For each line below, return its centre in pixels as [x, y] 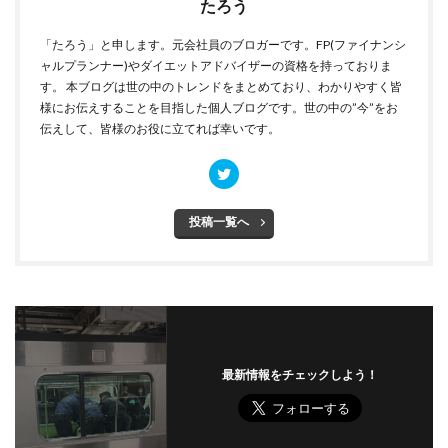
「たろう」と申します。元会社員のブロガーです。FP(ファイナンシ [223, 44]
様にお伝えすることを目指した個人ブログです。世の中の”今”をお [219, 107]
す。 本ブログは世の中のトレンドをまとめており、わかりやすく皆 [221, 86]
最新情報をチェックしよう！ [299, 374]
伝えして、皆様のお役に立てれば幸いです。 [160, 128]
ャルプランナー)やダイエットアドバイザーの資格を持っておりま [216, 65]
